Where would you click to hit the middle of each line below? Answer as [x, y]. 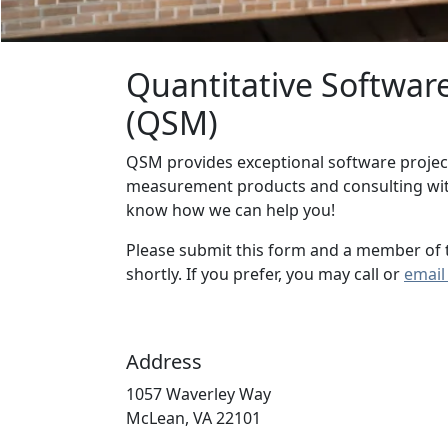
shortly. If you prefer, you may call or [265, 274]
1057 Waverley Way [198, 394]
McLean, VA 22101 [193, 418]
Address [164, 361]
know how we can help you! [230, 210]
